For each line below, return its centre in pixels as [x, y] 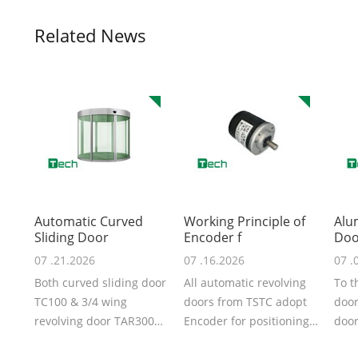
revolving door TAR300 [95, 321]
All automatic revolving [245, 283]
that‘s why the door [235, 340]
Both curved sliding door [101, 283]
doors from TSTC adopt [246, 302]
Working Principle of [245, 222]
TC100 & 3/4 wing [81, 302]
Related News [91, 35]
